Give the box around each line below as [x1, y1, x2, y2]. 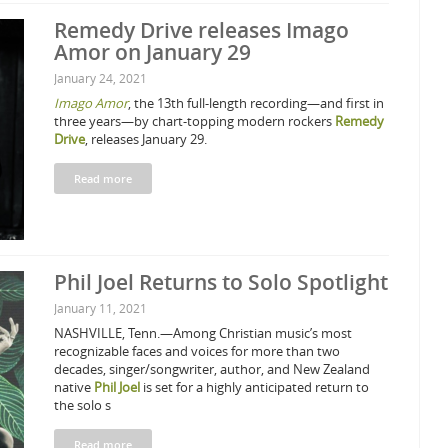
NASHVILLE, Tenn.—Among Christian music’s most [54, 324, 352, 342]
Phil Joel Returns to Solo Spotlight [54, 268, 388, 296]
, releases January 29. [85, 130, 207, 148]
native [54, 378, 94, 396]
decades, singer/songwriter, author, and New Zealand [54, 360, 370, 378]
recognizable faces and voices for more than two [54, 342, 340, 360]
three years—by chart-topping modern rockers [54, 112, 335, 130]
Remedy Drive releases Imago [54, 16, 349, 44]
